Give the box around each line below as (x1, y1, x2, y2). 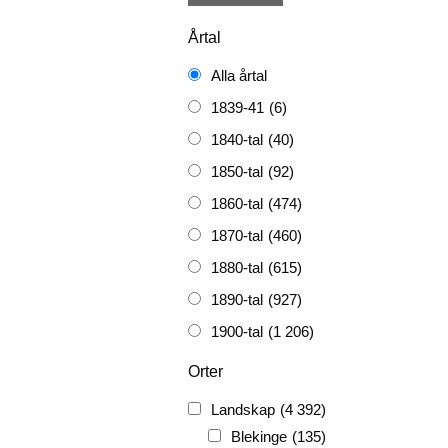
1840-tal (210, 131, 263, 148)
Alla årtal (210, 67, 267, 84)
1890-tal (210, 291, 263, 308)
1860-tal (210, 195, 263, 212)
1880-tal (210, 259, 263, 276)
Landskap (210, 401, 275, 418)
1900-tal (210, 323, 263, 340)
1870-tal (210, 227, 263, 244)
